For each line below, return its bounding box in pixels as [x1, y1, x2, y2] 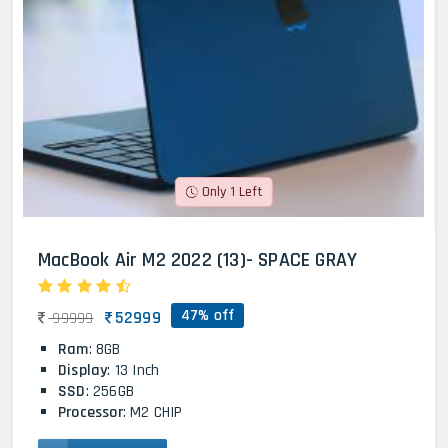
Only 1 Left [201, 183, 262, 202]
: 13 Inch [107, 360, 160, 382]
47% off [181, 306, 235, 326]
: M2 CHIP [122, 402, 183, 424]
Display [58, 360, 108, 382]
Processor [58, 402, 123, 424]
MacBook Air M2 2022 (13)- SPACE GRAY [38, 247, 358, 274]
